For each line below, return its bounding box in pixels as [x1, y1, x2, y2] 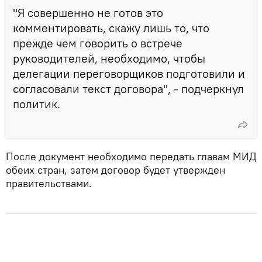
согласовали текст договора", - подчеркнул [13, 81, 244, 96]
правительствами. [6, 176, 92, 190]
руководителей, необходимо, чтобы [13, 50, 205, 65]
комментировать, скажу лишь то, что [13, 20, 209, 35]
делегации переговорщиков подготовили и [13, 65, 245, 81]
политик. [13, 96, 60, 111]
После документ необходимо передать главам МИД [6, 149, 256, 163]
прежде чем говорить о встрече [13, 35, 182, 50]
